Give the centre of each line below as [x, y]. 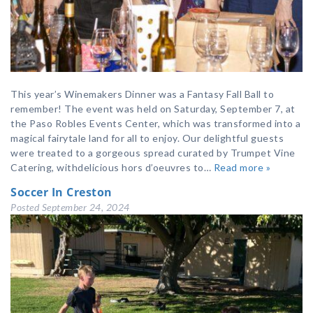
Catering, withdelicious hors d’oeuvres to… [112, 168]
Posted [26, 208]
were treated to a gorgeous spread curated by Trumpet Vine [153, 153]
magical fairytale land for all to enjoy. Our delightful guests [147, 138]
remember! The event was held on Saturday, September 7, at [153, 109]
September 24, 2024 [86, 208]
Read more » [242, 168]
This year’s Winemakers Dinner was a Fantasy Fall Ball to [142, 94]
